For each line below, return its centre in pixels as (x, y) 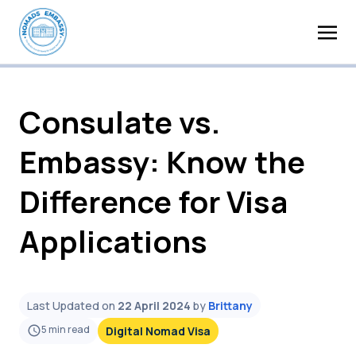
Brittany (230, 305)
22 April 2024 (154, 305)
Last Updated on (72, 305)
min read (69, 329)
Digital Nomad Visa (158, 331)
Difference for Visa (153, 201)
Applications (113, 241)
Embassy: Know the (162, 161)
